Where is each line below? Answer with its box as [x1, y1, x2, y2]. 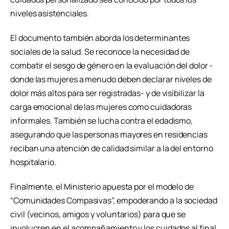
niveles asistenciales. [10, 8, 89, 19]
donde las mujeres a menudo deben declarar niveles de [10, 74, 212, 85]
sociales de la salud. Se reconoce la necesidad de [10, 46, 190, 57]
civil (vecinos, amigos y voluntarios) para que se [10, 208, 186, 220]
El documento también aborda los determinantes [10, 32, 190, 43]
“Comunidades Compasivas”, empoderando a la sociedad [10, 194, 217, 206]
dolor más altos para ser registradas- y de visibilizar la [10, 87, 204, 99]
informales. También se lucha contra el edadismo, [10, 115, 193, 126]
